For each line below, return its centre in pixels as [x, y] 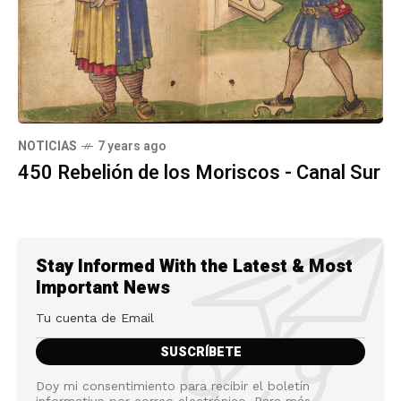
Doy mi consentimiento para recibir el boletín [173, 385]
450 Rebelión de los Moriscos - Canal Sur [199, 172]
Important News [103, 287]
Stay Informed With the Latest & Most [194, 266]
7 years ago [132, 146]
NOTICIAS [47, 146]
